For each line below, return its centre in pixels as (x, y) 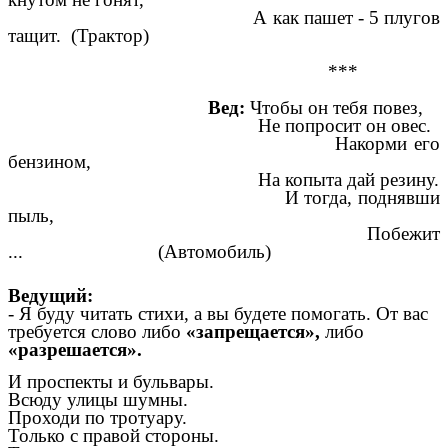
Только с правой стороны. (113, 435)
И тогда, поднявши (224, 197)
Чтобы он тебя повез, (334, 107)
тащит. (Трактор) (78, 35)
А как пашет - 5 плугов (224, 17)
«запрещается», (253, 332)
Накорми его (224, 143)
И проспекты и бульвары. (111, 381)
